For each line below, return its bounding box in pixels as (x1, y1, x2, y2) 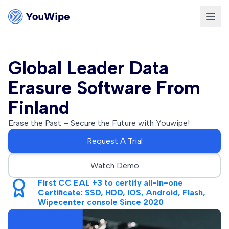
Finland (8, 97, 70, 119)
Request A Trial (86, 136, 143, 146)
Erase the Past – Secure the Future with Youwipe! (8, 118, 190, 128)
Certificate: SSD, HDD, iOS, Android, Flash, (38, 188, 205, 197)
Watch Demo (90, 161, 139, 170)
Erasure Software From (8, 77, 200, 99)
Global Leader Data (8, 57, 169, 79)
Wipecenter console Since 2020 (38, 197, 164, 207)
